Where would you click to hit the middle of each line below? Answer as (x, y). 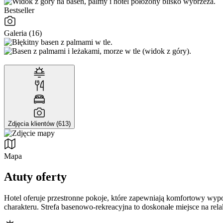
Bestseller (19, 10)
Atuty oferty (35, 177)
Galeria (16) (23, 33)
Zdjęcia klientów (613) (39, 123)
